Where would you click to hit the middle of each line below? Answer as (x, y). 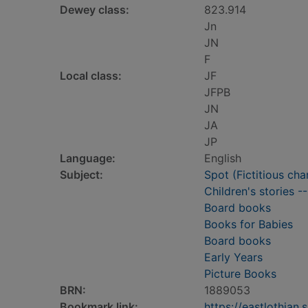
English (223, 158)
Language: (88, 158)
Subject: (81, 175)
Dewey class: (95, 10)
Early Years (233, 257)
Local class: (91, 76)
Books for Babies (249, 224)
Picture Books (240, 274)
